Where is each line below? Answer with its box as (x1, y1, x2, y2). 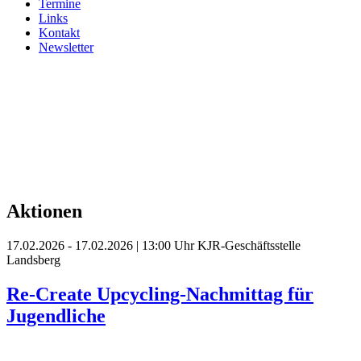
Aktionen (6, 200, 82, 222)
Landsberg (6, 252, 60, 267)
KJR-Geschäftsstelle (197, 238, 301, 252)
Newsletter (39, 40, 93, 55)
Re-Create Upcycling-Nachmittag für (6, 283, 313, 305)
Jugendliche (6, 305, 106, 326)
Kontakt (39, 26, 80, 40)
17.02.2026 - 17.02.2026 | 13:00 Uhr (6, 238, 197, 252)
